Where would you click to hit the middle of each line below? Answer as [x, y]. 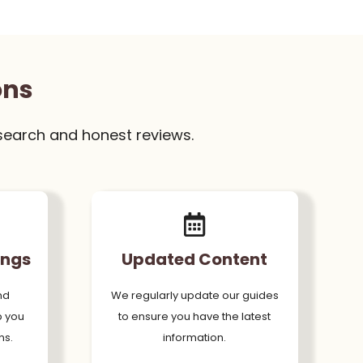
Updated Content [195, 259]
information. [195, 337]
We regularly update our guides [194, 295]
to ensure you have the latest [195, 316]
